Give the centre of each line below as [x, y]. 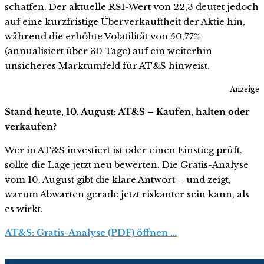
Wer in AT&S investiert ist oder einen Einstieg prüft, [123, 150]
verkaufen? [31, 127]
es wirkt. [24, 209]
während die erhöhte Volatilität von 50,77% [102, 36]
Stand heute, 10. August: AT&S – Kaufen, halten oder [127, 112]
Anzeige [245, 90]
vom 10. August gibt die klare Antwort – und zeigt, [118, 180]
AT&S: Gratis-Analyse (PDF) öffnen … [91, 233]
